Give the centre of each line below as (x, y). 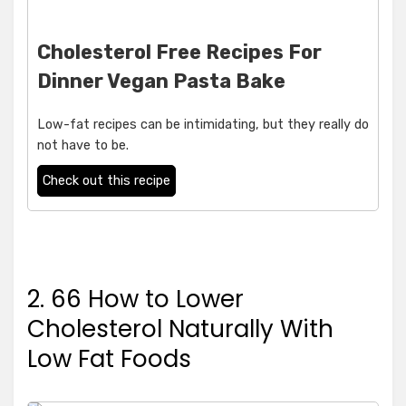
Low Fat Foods (109, 359)
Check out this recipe (106, 181)
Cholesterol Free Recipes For (179, 53)
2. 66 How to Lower (135, 300)
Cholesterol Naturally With (180, 329)
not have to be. (83, 146)
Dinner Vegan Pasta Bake (161, 82)
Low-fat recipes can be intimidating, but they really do (203, 125)
